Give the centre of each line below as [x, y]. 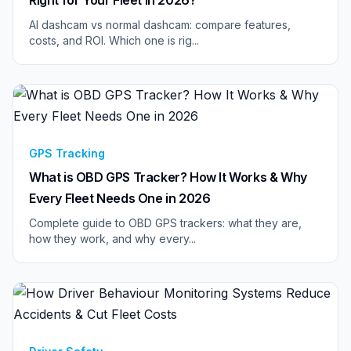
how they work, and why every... [112, 238]
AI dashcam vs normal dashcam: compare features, [160, 24]
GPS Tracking [67, 153]
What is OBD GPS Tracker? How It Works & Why [168, 177]
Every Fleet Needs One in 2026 [120, 198]
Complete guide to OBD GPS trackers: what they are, [165, 223]
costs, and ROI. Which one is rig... [114, 40]
